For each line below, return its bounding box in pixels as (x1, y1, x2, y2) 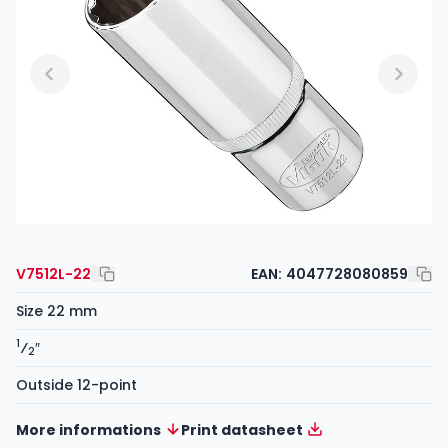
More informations (16, 419, 161, 440)
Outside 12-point (16, 374, 137, 395)
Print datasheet (181, 419, 303, 440)
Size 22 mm (16, 300, 97, 321)
